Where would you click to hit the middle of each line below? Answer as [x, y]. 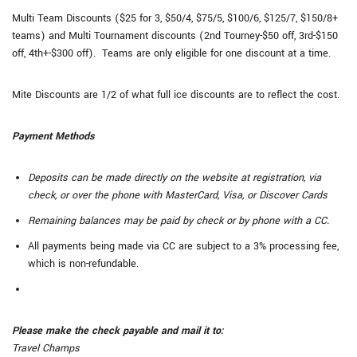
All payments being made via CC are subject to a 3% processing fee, [183, 246]
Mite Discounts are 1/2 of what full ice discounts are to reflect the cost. [176, 95]
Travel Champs [46, 348]
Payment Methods [53, 136]
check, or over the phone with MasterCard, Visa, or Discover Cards [179, 195]
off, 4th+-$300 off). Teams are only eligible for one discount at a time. [171, 53]
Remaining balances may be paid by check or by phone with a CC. [178, 221]
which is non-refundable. [83, 264]
